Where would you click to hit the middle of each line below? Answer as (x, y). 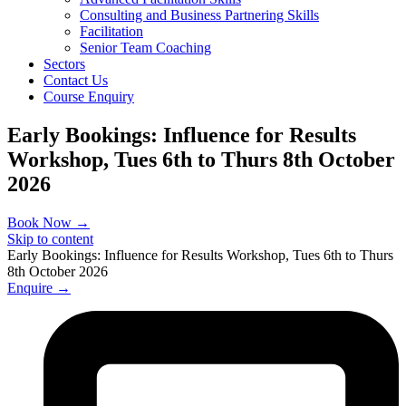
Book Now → (48, 222)
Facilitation (111, 31)
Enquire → (39, 287)
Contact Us (76, 80)
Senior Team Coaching (145, 48)
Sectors (64, 64)
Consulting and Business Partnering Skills (199, 15)
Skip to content (50, 238)
